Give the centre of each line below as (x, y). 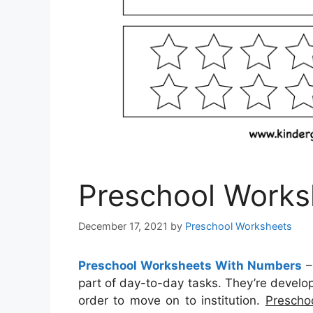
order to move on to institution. (172, 300)
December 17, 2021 (123, 226)
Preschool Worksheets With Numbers (190, 265)
